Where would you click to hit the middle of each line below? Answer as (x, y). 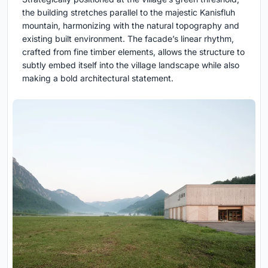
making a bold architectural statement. (98, 78)
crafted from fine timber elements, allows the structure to (133, 52)
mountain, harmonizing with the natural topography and (131, 26)
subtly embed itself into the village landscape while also (131, 65)
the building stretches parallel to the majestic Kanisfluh (129, 13)
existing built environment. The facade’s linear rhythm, (128, 39)
